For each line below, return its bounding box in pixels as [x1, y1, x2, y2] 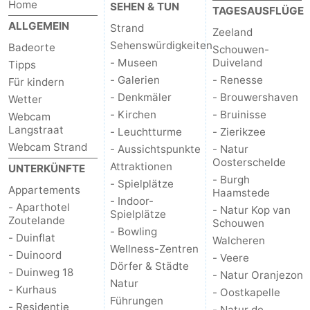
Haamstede [212, 186, 270, 200]
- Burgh [212, 173, 250, 187]
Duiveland [212, 56, 262, 70]
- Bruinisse [212, 108, 266, 122]
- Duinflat [8, 231, 55, 245]
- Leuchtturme [110, 125, 183, 139]
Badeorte [8, 41, 55, 55]
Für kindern [8, 75, 64, 89]
